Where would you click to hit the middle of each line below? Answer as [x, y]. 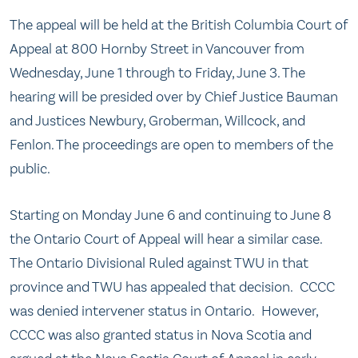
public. [30, 169]
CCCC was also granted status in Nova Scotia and [161, 334]
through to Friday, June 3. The [214, 73]
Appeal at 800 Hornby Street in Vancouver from [157, 49]
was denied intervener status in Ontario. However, [164, 310]
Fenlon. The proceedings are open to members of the [171, 145]
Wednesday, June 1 [66, 73]
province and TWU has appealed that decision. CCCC [172, 286]
